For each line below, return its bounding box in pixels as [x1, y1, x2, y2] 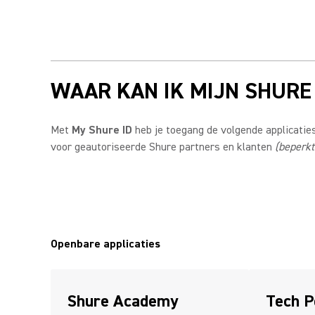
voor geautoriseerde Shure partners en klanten [51, 140, 275, 154]
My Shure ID [72, 123, 132, 137]
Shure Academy [67, 290, 178, 312]
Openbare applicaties [51, 237, 160, 251]
